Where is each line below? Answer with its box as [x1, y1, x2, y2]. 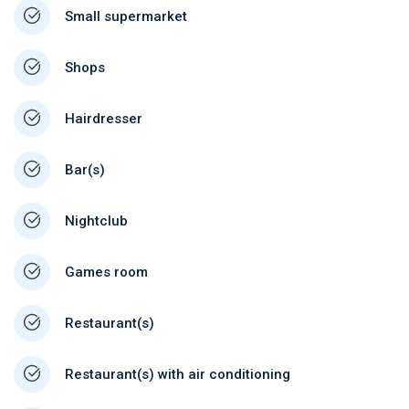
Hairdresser [65, 110, 142, 127]
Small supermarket [65, 8, 187, 25]
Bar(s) [65, 162, 105, 178]
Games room [65, 264, 148, 280]
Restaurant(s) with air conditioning [65, 366, 290, 383]
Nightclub [65, 213, 128, 229]
